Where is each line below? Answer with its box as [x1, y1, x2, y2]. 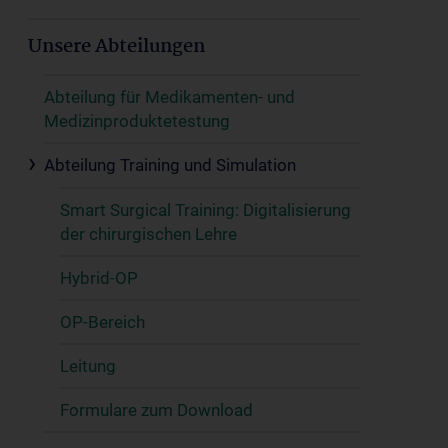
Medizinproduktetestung [44, 111, 230, 131]
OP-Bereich [60, 312, 145, 332]
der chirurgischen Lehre [60, 224, 237, 244]
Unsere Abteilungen [28, 32, 205, 62]
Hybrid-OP [60, 268, 138, 288]
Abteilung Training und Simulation [44, 155, 296, 175]
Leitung [60, 356, 116, 376]
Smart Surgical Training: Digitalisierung [60, 200, 351, 220]
